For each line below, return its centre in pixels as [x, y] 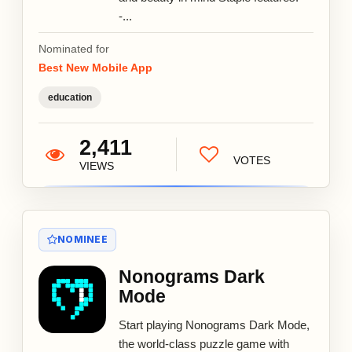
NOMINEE [82, 239]
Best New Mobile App [95, 67]
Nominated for [74, 48]
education [70, 97]
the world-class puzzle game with [204, 343]
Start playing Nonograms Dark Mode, [214, 324]
